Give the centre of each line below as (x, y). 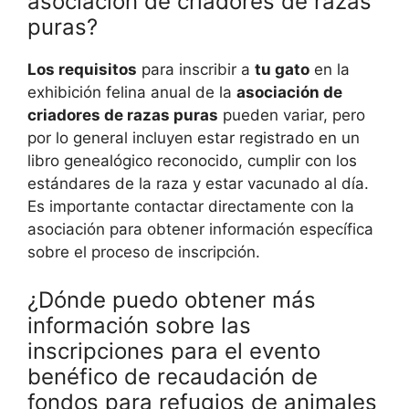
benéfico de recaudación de (173, 376)
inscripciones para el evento (174, 351)
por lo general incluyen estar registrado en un (194, 138)
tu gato (282, 70)
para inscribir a (196, 70)
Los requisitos (82, 70)
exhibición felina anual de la (132, 93)
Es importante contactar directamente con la (191, 207)
